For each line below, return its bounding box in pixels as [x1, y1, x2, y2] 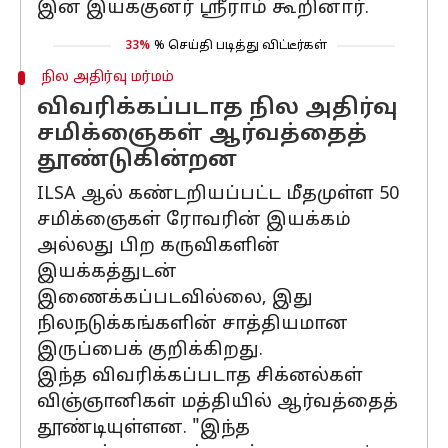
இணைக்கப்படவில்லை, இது [37, 287, 313, 310]
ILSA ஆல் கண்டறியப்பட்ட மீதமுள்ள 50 [37, 183, 399, 206]
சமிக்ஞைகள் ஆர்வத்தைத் [37, 121, 367, 148]
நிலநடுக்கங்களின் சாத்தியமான [37, 313, 348, 336]
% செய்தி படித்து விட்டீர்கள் [154, 39, 327, 53]
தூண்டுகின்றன [37, 147, 237, 174]
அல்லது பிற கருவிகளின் [37, 235, 280, 258]
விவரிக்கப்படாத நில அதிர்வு [37, 95, 398, 122]
